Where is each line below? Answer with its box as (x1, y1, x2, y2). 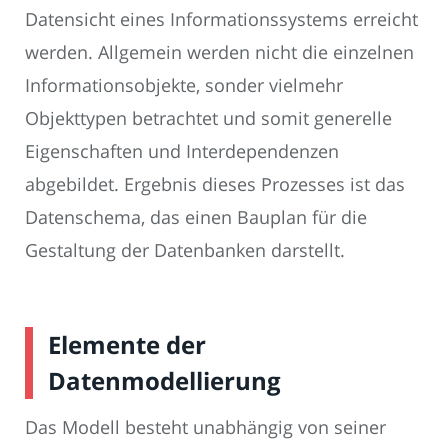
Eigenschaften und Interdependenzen (25, 139, 339, 164)
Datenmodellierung (48, 364, 281, 398)
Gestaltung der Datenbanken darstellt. (25, 238, 345, 263)
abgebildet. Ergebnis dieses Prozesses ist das (25, 172, 405, 197)
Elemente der (48, 328, 206, 362)
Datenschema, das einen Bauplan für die (25, 205, 367, 230)
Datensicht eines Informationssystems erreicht (25, 7, 418, 32)
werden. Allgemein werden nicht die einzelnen (25, 40, 414, 65)
